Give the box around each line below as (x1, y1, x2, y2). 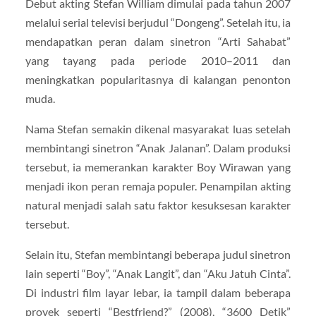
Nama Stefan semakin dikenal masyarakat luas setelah (25, 122, 291, 136)
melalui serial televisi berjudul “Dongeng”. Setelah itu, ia (25, 15, 291, 29)
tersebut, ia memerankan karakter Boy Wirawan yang (25, 160, 291, 174)
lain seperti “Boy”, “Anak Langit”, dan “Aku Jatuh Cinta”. (25, 267, 291, 281)
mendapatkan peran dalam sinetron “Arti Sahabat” (25, 34, 291, 48)
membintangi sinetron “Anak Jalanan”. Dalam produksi (25, 141, 291, 155)
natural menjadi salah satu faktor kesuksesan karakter (25, 198, 291, 212)
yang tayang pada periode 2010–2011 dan (25, 53, 291, 67)
